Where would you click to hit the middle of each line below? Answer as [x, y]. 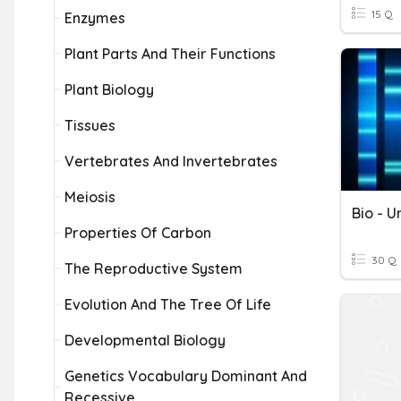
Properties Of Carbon [138, 233]
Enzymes [95, 18]
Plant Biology [109, 90]
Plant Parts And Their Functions [170, 54]
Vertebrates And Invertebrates [171, 161]
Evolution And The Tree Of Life [168, 304]
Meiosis [90, 197]
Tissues [90, 125]
